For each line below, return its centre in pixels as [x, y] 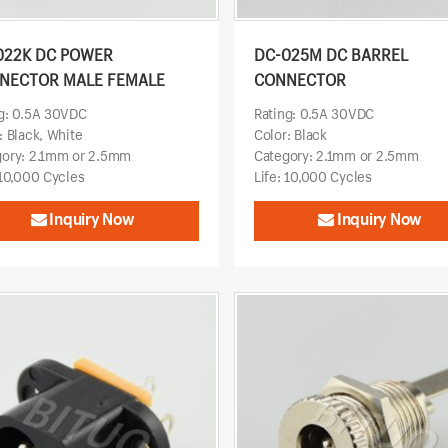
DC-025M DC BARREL [330, 55]
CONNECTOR [299, 80]
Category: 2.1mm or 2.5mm [336, 156]
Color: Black [290, 135]
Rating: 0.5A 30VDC [314, 114]
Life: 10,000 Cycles [312, 177]
